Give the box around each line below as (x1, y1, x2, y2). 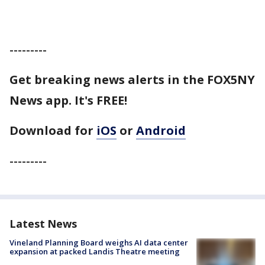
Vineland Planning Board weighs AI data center (9, 237, 188, 248)
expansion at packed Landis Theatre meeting (9, 246, 180, 257)
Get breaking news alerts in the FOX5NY (9, 72, 255, 88)
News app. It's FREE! (9, 92, 127, 108)
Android (136, 122, 186, 138)
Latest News (9, 216, 77, 231)
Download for (9, 122, 96, 138)
